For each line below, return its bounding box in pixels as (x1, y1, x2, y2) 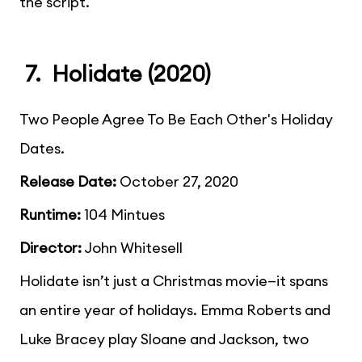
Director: (19, 238, 82, 257)
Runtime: (19, 204, 81, 224)
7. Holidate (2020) (19, 60, 211, 88)
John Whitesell (82, 238, 183, 257)
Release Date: (19, 171, 116, 191)
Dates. (19, 138, 65, 158)
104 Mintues (81, 204, 165, 224)
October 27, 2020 (116, 171, 238, 191)
